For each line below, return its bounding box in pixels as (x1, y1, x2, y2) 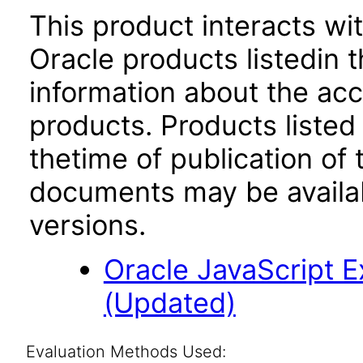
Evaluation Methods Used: (25, 342, 226, 361)
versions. (29, 208, 146, 241)
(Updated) (103, 286, 236, 319)
